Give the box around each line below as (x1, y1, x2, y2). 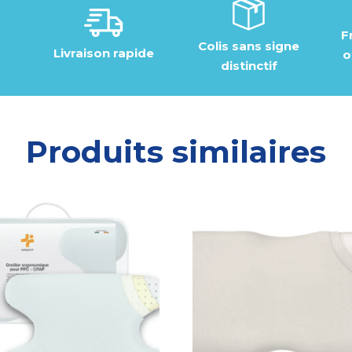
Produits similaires (26, 133, 326, 171)
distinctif (220, 58, 277, 74)
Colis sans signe (198, 38, 299, 54)
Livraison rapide (53, 46, 154, 61)
